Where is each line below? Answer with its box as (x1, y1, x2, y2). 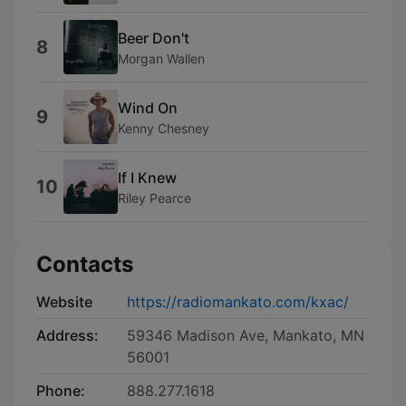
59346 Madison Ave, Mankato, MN (127, 326, 364, 344)
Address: (36, 326, 99, 344)
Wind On (118, 98, 178, 117)
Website (36, 293, 92, 311)
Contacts (36, 251, 133, 277)
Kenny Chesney (118, 120, 209, 136)
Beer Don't (118, 28, 189, 47)
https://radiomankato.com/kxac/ (127, 293, 349, 311)
